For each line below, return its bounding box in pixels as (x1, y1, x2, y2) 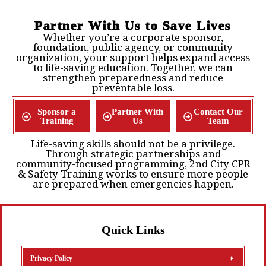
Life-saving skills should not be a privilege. (31, 137, 235, 151)
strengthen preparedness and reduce (43, 71, 223, 85)
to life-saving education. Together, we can (33, 61, 233, 75)
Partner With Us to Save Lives (34, 18, 232, 33)
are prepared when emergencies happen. (32, 177, 234, 191)
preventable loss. (91, 81, 175, 95)
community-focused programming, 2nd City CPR (15, 157, 251, 171)
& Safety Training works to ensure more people (18, 167, 248, 181)
